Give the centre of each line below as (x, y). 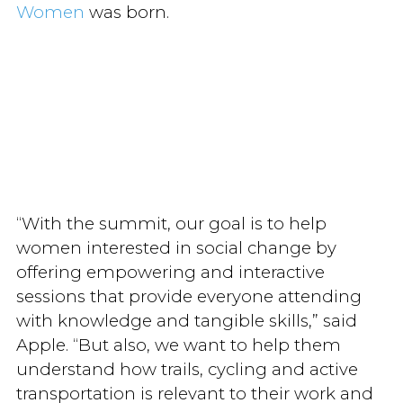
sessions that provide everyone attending (188, 296)
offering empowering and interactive (170, 272)
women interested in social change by (176, 247)
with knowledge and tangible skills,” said (186, 320)
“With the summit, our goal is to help (171, 223)
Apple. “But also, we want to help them (178, 345)
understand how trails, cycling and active (187, 369)
